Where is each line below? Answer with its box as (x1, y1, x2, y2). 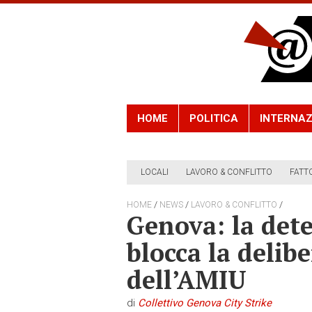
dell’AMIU (127, 263, 247, 297)
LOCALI (141, 167, 169, 178)
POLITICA (189, 112, 238, 125)
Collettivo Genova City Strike (138, 297, 272, 310)
